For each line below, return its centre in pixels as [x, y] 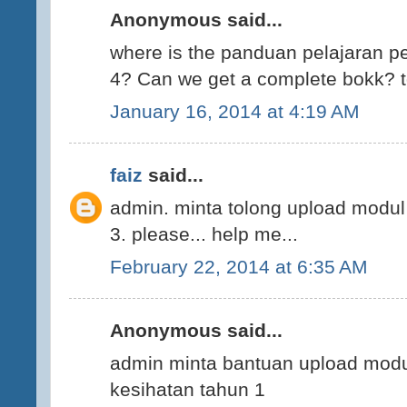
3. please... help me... [204, 234]
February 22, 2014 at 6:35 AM [239, 266]
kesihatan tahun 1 [188, 389]
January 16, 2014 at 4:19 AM [235, 111]
